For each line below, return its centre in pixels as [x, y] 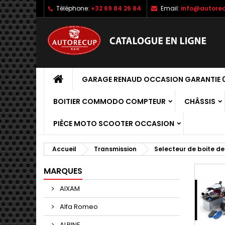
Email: [170, 8]
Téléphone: [73, 8]
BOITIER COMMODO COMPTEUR [109, 101]
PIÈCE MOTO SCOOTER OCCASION [114, 124]
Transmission [115, 149]
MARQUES [63, 171]
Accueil [64, 149]
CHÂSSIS [200, 101]
